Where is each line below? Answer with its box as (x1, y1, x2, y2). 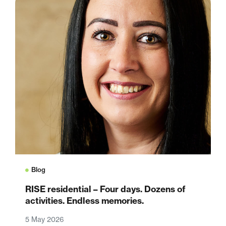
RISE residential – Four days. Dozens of (25, 184, 186, 194)
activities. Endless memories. (25, 195, 144, 206)
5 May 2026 (25, 215, 64, 224)
